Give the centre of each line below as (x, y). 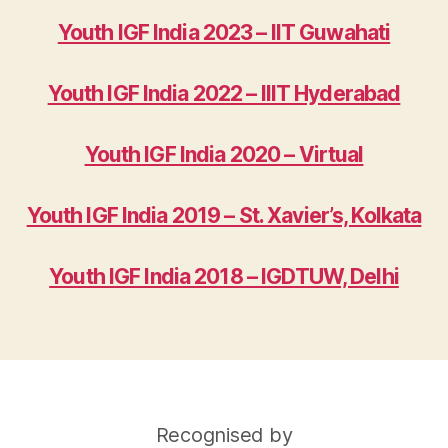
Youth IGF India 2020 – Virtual (224, 154)
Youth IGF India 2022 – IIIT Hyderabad (224, 93)
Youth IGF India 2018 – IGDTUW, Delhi (224, 276)
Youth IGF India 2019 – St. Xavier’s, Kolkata (224, 215)
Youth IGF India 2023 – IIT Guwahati (224, 32)
